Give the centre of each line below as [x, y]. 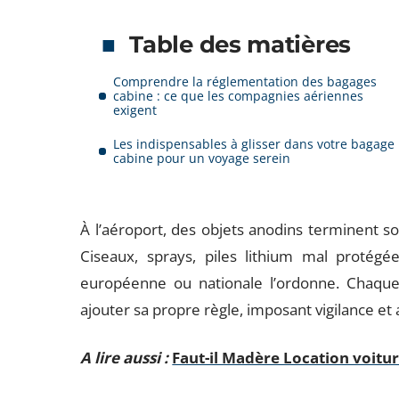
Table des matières [240, 45]
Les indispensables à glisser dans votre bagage [254, 144]
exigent [135, 110]
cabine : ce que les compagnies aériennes [239, 96]
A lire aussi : [125, 358]
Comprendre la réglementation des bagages [245, 81]
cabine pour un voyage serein [202, 158]
